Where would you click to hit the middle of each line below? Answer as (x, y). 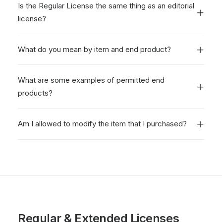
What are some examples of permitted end (91, 80)
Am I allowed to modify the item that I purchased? (102, 124)
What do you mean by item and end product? (94, 49)
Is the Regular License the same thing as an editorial (106, 6)
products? (35, 93)
